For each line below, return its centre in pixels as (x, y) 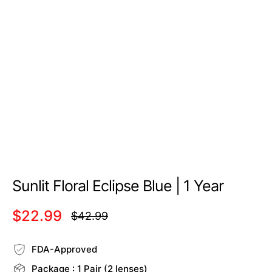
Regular (87, 222)
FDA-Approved (64, 249)
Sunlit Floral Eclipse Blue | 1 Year (118, 186)
